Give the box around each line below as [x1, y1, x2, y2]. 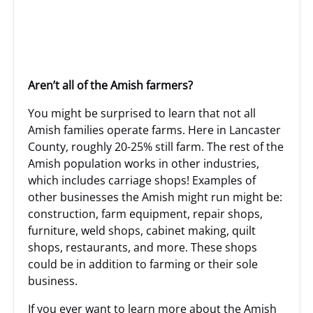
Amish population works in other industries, [28, 156, 259, 171]
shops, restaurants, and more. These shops [28, 240, 257, 255]
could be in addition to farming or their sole [28, 256, 258, 272]
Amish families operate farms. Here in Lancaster [28, 122, 281, 138]
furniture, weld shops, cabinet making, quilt [28, 223, 256, 238]
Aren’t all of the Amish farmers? [28, 78, 193, 93]
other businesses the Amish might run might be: [28, 189, 282, 205]
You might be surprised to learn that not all [28, 105, 256, 121]
